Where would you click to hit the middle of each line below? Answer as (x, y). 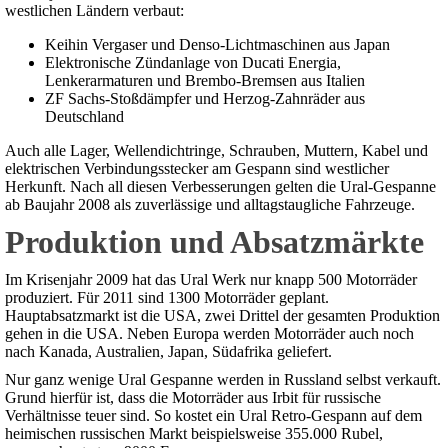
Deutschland (84, 117)
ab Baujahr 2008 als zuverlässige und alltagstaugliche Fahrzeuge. (210, 205)
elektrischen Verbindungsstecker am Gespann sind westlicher (197, 169)
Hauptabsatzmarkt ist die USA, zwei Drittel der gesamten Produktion (222, 316)
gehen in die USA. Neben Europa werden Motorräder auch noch (209, 334)
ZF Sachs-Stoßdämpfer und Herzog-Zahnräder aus (205, 99)
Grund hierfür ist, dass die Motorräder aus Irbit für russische (193, 398)
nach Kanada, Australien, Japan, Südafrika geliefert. (168, 352)
